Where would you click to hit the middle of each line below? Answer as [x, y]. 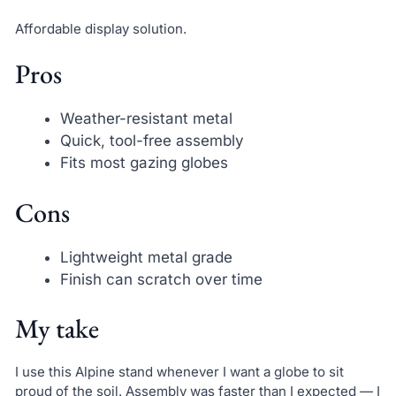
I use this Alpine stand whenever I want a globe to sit [179, 372]
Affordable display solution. [100, 28]
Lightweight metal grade [146, 257]
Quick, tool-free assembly [152, 141]
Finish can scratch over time [161, 279]
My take [57, 329]
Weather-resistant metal [146, 119]
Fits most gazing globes [144, 163]
